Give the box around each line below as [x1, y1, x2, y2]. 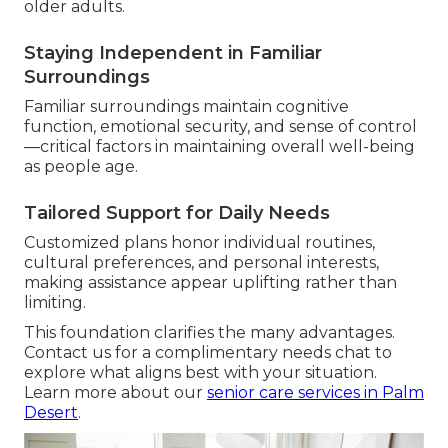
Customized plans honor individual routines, [24, 233, 375, 253]
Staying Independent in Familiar [24, 42, 322, 65]
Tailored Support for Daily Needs [24, 202, 330, 225]
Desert [24, 403, 78, 423]
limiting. [24, 293, 86, 313]
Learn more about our [24, 383, 207, 403]
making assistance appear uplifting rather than [24, 273, 397, 293]
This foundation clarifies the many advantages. [24, 323, 395, 343]
